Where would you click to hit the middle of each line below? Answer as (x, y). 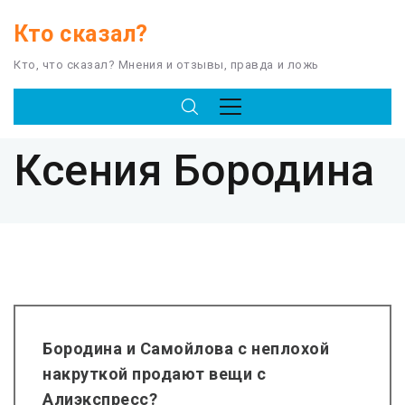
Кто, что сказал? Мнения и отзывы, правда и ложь (166, 65)
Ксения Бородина (194, 170)
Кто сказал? (81, 34)
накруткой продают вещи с (155, 374)
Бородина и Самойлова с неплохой (186, 348)
